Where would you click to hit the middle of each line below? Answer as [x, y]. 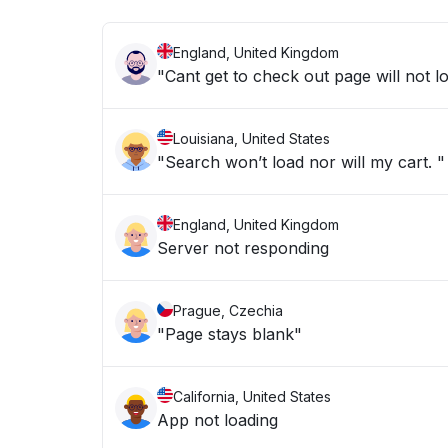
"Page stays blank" [229, 334]
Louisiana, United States [251, 138]
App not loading [217, 420]
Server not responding [243, 248]
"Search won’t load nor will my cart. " [301, 162]
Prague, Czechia [228, 310]
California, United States [252, 396]
